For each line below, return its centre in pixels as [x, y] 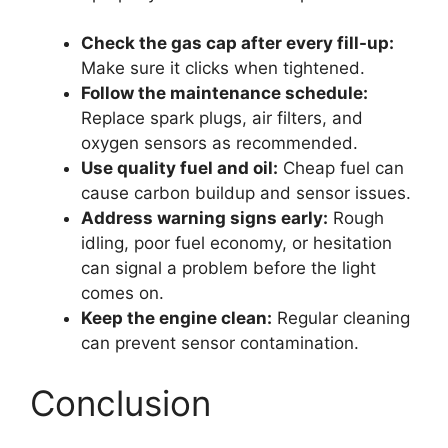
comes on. [122, 293]
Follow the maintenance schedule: [224, 93]
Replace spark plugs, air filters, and [222, 118]
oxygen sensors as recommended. [219, 143]
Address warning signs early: [204, 218]
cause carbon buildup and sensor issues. [246, 193]
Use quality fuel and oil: [179, 168]
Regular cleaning [341, 318]
